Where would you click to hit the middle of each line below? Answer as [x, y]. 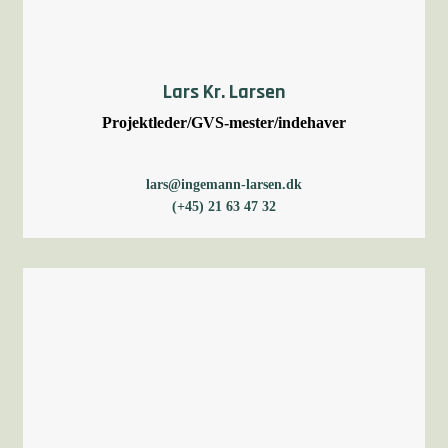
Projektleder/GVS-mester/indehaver [224, 122]
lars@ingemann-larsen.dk [224, 184]
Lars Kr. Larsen [224, 92]
